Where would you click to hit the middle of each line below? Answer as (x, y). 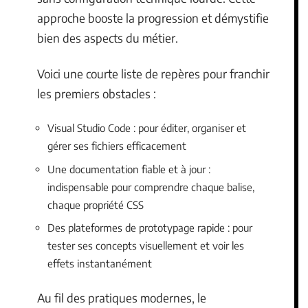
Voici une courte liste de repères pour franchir (153, 73)
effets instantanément (100, 264)
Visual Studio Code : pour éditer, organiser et (147, 128)
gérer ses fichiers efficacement (117, 146)
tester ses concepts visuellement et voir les (146, 246)
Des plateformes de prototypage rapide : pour (150, 228)
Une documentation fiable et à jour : (129, 169)
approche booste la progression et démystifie (153, 18)
